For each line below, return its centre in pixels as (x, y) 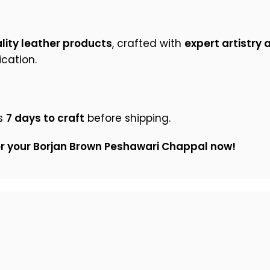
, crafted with (148, 44)
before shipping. (127, 118)
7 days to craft (45, 118)
